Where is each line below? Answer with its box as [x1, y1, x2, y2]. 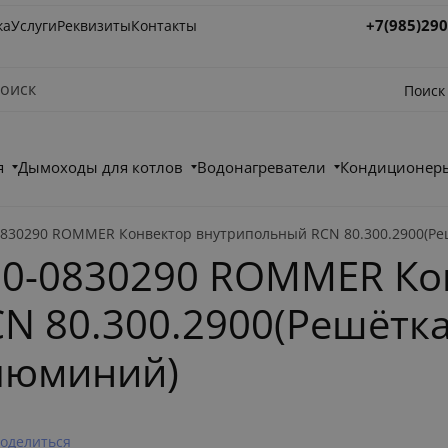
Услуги [11, 15, 58, 35]
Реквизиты [57, 15, 132, 35]
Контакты [131, 15, 198, 35]
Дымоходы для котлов [18, 157, 184, 177]
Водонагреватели [197, 157, 327, 177]
